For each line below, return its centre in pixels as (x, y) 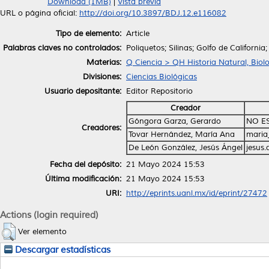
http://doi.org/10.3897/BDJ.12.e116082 (153, 13)
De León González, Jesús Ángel (186, 147)
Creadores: (101, 128)
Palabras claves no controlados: (62, 48)
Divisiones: (102, 77)
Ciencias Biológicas (162, 77)
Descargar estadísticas (62, 249)
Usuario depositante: (83, 91)
